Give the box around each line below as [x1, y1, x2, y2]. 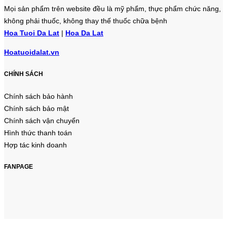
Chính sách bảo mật [4, 104, 69, 112]
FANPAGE [4, 163, 33, 170]
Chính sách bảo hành [4, 92, 73, 100]
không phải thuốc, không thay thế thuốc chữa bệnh [4, 16, 167, 25]
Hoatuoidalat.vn [4, 48, 59, 56]
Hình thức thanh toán [4, 128, 72, 137]
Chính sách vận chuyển [4, 116, 80, 125]
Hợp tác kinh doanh [4, 140, 67, 149]
